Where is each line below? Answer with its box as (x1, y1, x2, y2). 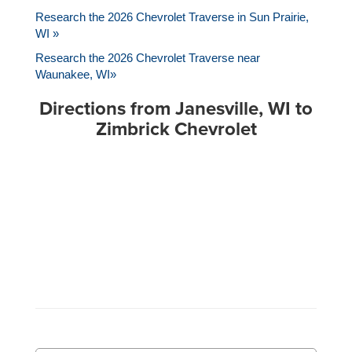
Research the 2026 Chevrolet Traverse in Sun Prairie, (35, 10, 309, 24)
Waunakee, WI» (35, 68, 116, 82)
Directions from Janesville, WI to (39, 94, 313, 123)
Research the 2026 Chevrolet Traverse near (35, 51, 260, 65)
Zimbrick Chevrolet (95, 115, 257, 143)
